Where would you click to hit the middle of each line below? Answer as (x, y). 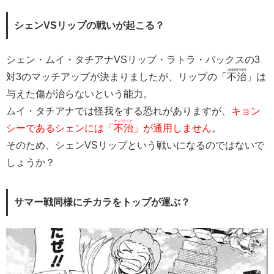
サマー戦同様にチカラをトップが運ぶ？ (102, 202)
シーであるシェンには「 (60, 128)
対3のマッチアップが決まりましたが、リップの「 (117, 77)
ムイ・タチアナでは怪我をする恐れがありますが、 (119, 111)
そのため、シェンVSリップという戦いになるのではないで (135, 146)
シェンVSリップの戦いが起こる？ (89, 26)
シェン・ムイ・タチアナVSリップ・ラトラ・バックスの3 (133, 60)
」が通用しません (172, 128)
